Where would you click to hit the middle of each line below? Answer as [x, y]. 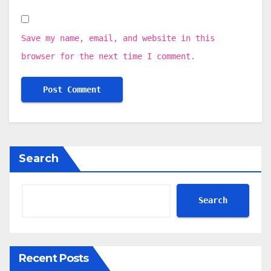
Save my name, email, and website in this [118, 38]
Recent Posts [54, 258]
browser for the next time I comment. [108, 56]
